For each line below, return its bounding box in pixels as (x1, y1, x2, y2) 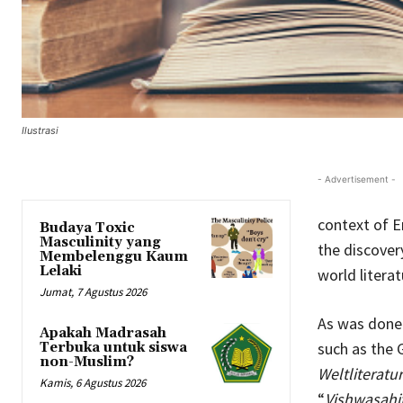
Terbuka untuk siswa (40, 338, 187, 356)
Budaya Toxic (40, 219, 135, 237)
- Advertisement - (317, 173, 396, 184)
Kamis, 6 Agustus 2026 (40, 374, 146, 390)
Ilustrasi (22, 123, 58, 137)
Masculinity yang (40, 233, 161, 251)
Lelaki (40, 262, 82, 280)
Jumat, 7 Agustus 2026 (40, 283, 147, 300)
